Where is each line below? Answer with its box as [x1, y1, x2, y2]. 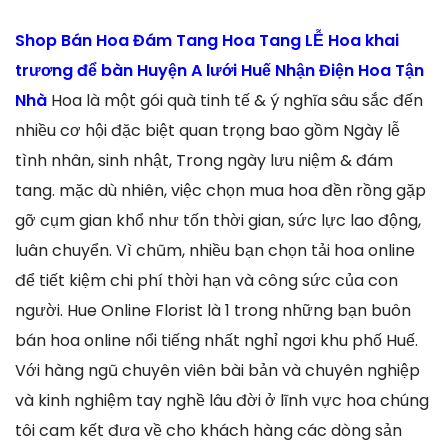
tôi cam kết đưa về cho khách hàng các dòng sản [15, 418, 402, 442]
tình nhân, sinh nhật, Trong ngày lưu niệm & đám [15, 148, 393, 172]
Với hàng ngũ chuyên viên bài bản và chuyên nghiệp [15, 358, 420, 382]
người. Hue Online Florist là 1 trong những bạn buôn [15, 298, 411, 322]
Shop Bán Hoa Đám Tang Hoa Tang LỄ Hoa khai [15, 28, 399, 52]
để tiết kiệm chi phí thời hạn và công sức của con [15, 268, 398, 292]
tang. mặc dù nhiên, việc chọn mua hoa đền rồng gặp [15, 178, 426, 202]
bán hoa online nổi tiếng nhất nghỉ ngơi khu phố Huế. [15, 328, 418, 352]
